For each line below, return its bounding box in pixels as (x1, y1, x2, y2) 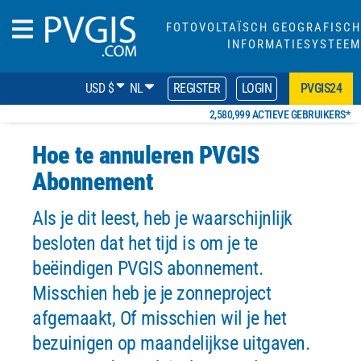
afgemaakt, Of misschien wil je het (32, 307, 286, 330)
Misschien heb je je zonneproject (32, 282, 271, 305)
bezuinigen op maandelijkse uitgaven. (32, 332, 309, 355)
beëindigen (32, 257, 118, 280)
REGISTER (172, 81, 221, 96)
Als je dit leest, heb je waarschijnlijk (32, 207, 293, 230)
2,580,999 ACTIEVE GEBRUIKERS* (209, 108, 350, 121)
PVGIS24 (300, 81, 342, 96)
